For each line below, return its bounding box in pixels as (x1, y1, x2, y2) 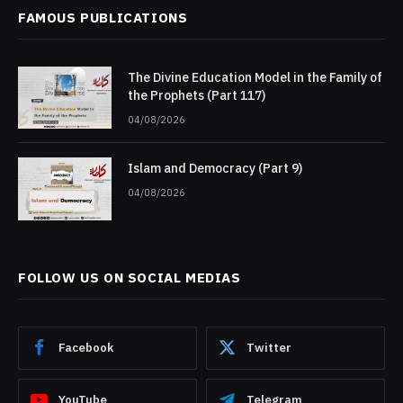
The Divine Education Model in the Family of (128, 68, 382, 85)
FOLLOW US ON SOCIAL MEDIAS (18, 268, 241, 286)
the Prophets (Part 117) (128, 86, 265, 103)
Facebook (58, 340, 113, 356)
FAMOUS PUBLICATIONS (18, 8, 188, 26)
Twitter (246, 340, 291, 356)
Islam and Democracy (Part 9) (128, 160, 305, 177)
